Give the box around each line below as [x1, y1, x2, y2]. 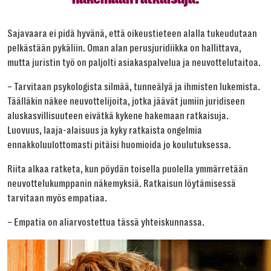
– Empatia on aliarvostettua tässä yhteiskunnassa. [7, 217, 204, 229]
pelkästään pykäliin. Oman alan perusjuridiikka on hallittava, [7, 42, 241, 54]
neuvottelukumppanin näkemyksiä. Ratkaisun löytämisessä [7, 178, 236, 190]
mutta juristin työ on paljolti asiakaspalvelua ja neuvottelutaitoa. [7, 57, 261, 69]
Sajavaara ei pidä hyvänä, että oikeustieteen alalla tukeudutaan [7, 28, 257, 40]
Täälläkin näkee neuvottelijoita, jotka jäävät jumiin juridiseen [7, 96, 245, 108]
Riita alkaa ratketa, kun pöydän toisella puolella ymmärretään [7, 163, 248, 175]
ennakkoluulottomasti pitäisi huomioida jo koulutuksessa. [7, 139, 231, 151]
